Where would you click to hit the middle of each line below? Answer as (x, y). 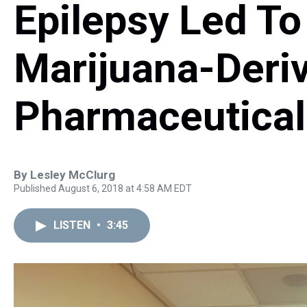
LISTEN (73, 225)
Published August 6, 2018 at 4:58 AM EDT (103, 188)
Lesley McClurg (73, 175)
